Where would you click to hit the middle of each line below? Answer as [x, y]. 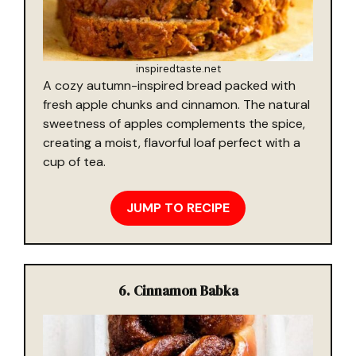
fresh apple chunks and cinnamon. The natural [176, 104]
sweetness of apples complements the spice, [174, 123]
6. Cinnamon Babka [178, 290]
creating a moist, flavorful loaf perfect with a [172, 142]
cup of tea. [74, 161]
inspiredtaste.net [178, 68]
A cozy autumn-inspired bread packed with [169, 85]
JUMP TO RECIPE [178, 207]
